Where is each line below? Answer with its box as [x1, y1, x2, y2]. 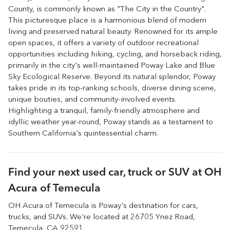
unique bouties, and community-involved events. [8, 96, 177, 104]
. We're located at [66, 214, 130, 221]
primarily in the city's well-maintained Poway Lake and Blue [8, 62, 215, 70]
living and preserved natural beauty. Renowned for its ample [8, 28, 218, 36]
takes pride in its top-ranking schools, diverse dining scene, [8, 85, 216, 92]
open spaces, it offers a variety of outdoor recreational [8, 40, 199, 47]
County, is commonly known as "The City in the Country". [8, 6, 206, 13]
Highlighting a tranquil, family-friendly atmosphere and [8, 107, 200, 115]
